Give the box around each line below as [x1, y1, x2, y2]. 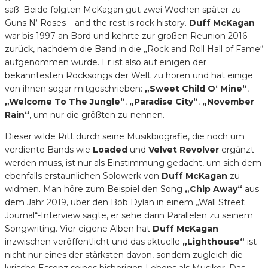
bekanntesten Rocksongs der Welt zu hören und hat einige [5, 69, 253, 81]
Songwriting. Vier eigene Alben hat [5, 223, 153, 234]
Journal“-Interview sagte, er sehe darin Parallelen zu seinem [5, 209, 253, 221]
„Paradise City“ [129, 96, 198, 107]
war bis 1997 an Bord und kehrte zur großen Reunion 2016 [5, 30, 247, 41]
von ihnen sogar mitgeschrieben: [5, 83, 145, 94]
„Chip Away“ [185, 183, 242, 194]
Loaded [93, 144, 130, 155]
